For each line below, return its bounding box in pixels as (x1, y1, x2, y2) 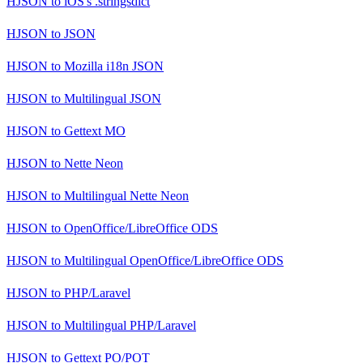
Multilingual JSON (61, 91, 161, 105)
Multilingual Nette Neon (61, 188, 189, 203)
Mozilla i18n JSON (61, 58, 164, 73)
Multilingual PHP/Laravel (61, 318, 196, 332)
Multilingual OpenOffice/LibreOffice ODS (61, 253, 284, 267)
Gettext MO (61, 123, 126, 138)
